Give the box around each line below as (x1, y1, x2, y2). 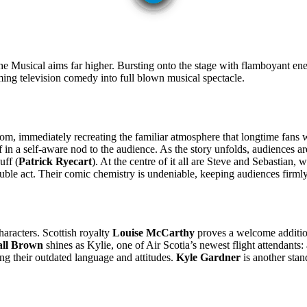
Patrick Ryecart (19, 156, 92, 168)
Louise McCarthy (112, 227, 195, 239)
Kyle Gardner (176, 251, 241, 264)
